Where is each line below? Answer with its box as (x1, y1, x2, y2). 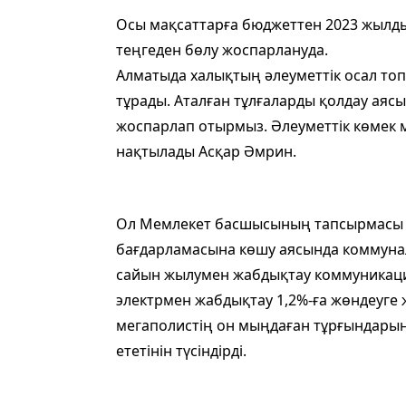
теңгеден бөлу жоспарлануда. (116, 40, 328, 61)
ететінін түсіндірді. (116, 341, 246, 362)
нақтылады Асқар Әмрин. (116, 141, 296, 162)
